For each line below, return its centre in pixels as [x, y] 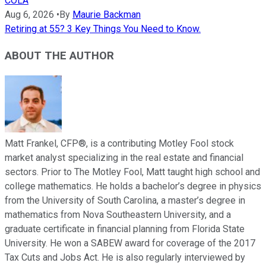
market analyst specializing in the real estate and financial [124, 157]
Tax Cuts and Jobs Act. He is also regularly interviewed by [125, 257]
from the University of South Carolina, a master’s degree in [125, 200]
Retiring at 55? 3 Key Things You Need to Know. [103, 29]
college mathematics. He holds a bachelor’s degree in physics [133, 186]
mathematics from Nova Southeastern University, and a [118, 214]
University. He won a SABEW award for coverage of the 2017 [130, 243]
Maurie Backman [107, 15]
